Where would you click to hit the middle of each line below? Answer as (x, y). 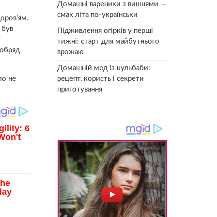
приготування (80, 89)
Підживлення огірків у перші (105, 31)
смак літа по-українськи (97, 15)
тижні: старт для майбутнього (108, 41)
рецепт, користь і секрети (101, 78)
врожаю (70, 52)
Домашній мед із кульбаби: (104, 68)
